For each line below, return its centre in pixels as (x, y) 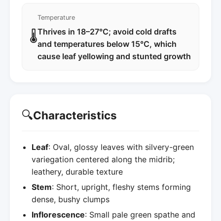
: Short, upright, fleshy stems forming (121, 187)
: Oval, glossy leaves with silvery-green (121, 147)
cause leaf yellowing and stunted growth (114, 56)
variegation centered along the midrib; (103, 159)
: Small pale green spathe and (140, 214)
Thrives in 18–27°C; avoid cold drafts (107, 31)
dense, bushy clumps (71, 199)
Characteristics (75, 115)
